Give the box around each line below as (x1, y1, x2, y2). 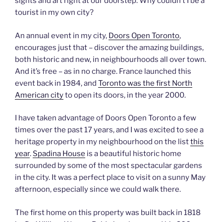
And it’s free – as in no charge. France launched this (15, 66, 191, 76)
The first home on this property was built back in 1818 (15, 208, 201, 217)
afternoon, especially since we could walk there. (15, 185, 181, 194)
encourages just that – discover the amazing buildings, (15, 43, 204, 52)
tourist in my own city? (15, 8, 94, 17)
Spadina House (33, 149, 85, 158)
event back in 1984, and (15, 78, 98, 88)
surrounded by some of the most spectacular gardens (15, 161, 202, 170)
